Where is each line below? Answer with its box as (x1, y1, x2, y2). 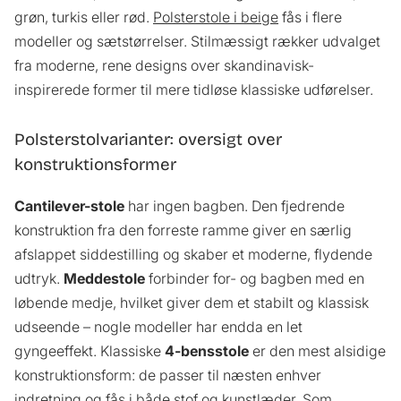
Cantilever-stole (14, 196, 124, 215)
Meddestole (64, 269, 145, 287)
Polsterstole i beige (153, 7, 278, 26)
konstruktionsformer (14, 154, 176, 175)
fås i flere (278, 7, 342, 26)
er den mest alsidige (249, 341, 386, 360)
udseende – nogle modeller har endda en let (14, 317, 303, 336)
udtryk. (14, 269, 64, 287)
